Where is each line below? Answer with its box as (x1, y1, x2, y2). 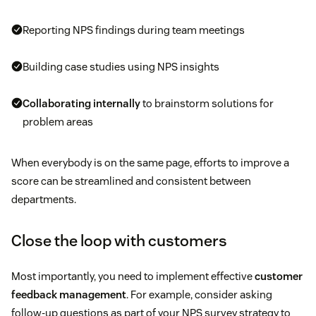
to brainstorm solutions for (140, 96, 274, 110)
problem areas (23, 114, 93, 128)
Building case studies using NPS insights (23, 59, 219, 73)
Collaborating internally (23, 96, 140, 110)
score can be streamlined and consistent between (11, 174, 251, 188)
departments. (11, 192, 76, 206)
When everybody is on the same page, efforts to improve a (11, 155, 289, 169)
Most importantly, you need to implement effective (11, 269, 255, 283)
